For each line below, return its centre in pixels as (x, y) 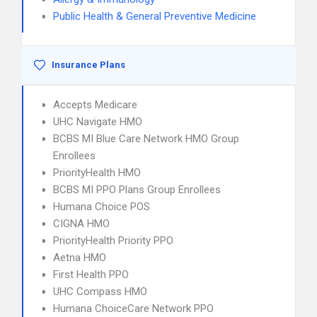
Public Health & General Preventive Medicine (155, 16)
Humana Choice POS (102, 207)
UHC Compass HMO (100, 292)
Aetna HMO (80, 258)
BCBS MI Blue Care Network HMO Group (146, 139)
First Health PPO (91, 275)
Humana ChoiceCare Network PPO (133, 309)
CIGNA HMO (81, 224)
